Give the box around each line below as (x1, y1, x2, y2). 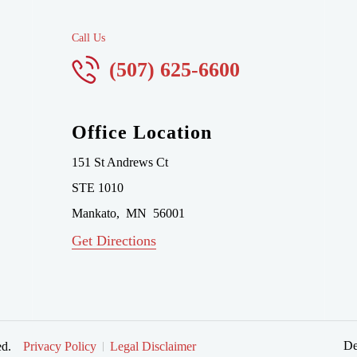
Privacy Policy (23, 339, 96, 353)
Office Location (71, 122, 212, 143)
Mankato (71, 206, 116, 220)
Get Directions (71, 233, 156, 249)
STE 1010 (71, 181, 124, 194)
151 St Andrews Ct (71, 155, 168, 169)
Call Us (71, 32, 105, 44)
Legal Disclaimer (110, 339, 196, 353)
